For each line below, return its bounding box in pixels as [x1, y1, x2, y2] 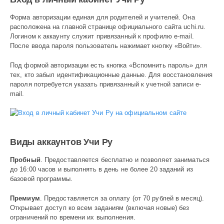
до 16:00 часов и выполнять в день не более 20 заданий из [10, 165, 193, 173]
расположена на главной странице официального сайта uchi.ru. [10, 23, 206, 31]
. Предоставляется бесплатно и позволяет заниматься [40, 156, 209, 164]
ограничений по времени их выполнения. [10, 213, 135, 221]
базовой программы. [10, 175, 72, 183]
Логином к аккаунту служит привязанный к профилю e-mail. [10, 32, 194, 40]
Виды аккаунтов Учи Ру [10, 136, 113, 147]
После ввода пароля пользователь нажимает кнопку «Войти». [10, 42, 202, 50]
